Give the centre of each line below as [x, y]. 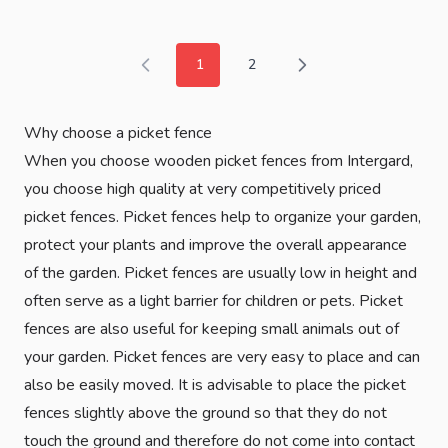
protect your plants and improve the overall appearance [215, 244]
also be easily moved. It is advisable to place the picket [215, 384]
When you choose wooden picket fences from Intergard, [218, 160]
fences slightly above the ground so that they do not [205, 412]
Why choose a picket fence [118, 132]
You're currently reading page [288, 73]
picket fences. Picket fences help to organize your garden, [222, 216]
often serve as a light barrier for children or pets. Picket [213, 300]
